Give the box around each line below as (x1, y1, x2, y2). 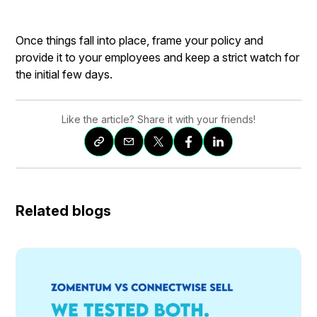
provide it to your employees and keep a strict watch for (16, 50, 300, 64)
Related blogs (16, 202, 112, 219)
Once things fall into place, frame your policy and (16, 33, 264, 47)
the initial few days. (16, 67, 116, 81)
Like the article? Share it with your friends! (62, 113, 255, 125)
